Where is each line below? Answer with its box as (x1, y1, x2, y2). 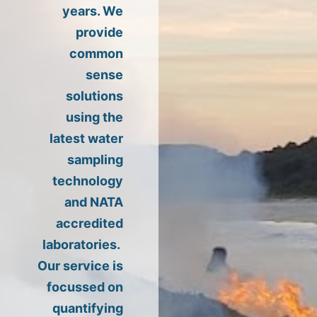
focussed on (47, 279, 123, 294)
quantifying (52, 301, 123, 316)
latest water (50, 131, 123, 146)
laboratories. (42, 237, 123, 252)
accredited (56, 216, 123, 231)
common (69, 46, 123, 61)
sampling (67, 152, 123, 167)
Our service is (38, 258, 123, 273)
